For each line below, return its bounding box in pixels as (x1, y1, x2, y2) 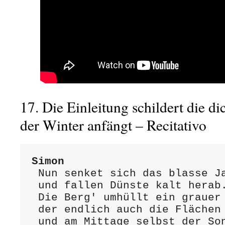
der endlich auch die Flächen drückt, (31, 203, 38, 215)
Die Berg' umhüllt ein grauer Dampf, (31, 191, 38, 203)
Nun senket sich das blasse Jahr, (31, 167, 38, 179)
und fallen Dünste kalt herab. (31, 179, 38, 191)
